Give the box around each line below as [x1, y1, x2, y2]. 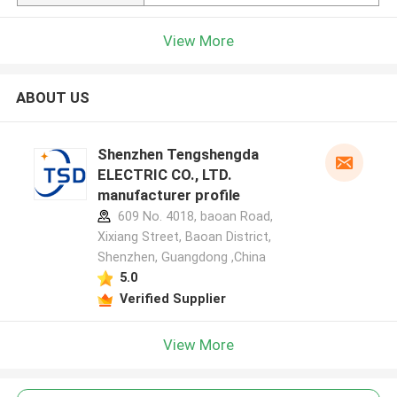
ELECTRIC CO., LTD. [97, 166, 232, 184]
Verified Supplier [119, 291, 226, 306]
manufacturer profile [97, 186, 240, 205]
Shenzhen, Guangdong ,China [97, 250, 266, 265]
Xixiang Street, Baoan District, [97, 230, 271, 245]
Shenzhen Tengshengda [97, 145, 259, 164]
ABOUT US [15, 89, 90, 107]
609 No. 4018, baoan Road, [113, 209, 273, 224]
